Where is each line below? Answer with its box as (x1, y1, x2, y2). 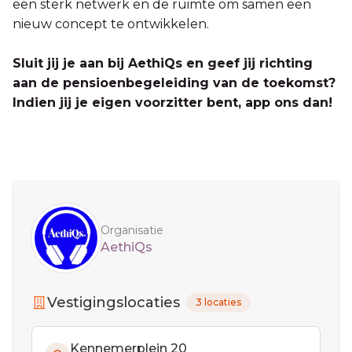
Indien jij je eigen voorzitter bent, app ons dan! (13, 94, 332, 110)
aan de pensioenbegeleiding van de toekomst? (13, 75, 335, 90)
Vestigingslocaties (47, 293, 180, 311)
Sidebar (12, 181, 60, 197)
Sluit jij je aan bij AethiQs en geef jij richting (13, 55, 313, 71)
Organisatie (101, 222, 163, 237)
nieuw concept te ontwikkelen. (13, 16, 209, 31)
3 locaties (196, 295, 241, 308)
